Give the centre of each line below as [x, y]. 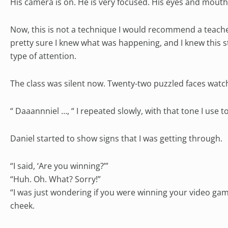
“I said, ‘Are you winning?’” [59, 166]
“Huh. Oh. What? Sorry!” [55, 179]
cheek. [22, 205]
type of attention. [43, 56]
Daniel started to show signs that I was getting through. [116, 138]
